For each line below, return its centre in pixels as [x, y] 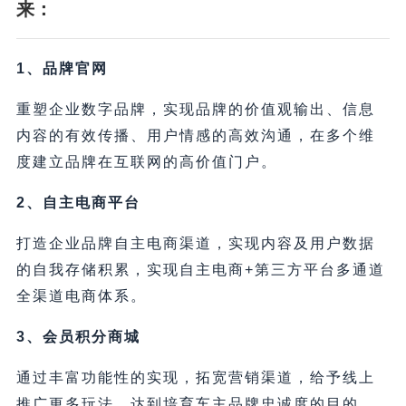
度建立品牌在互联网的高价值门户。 [146, 162]
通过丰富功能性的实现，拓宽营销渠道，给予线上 [195, 378]
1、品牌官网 [62, 69]
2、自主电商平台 [78, 203]
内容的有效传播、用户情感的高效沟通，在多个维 [195, 136]
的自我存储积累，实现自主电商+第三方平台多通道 [200, 270]
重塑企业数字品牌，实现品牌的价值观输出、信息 [195, 110]
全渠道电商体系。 [81, 296]
